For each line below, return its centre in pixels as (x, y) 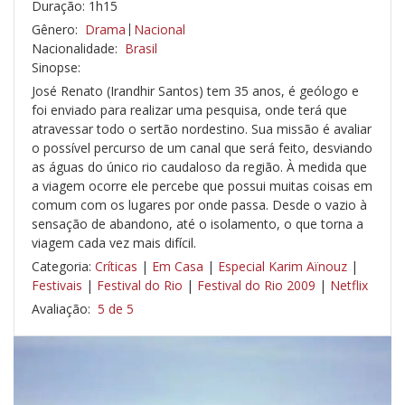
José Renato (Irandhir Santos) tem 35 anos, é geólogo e (195, 91)
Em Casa (178, 267)
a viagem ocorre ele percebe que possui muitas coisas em (202, 186)
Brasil (141, 49)
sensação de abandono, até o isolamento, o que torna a (198, 224)
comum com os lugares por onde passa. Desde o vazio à (199, 205)
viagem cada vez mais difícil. (114, 243)
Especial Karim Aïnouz (283, 267)
